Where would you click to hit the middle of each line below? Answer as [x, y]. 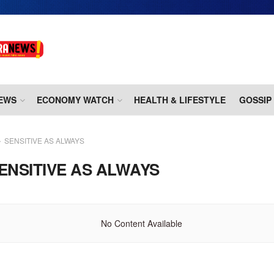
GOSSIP [255, 100]
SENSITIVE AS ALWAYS [44, 141]
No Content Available [142, 224]
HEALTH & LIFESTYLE [180, 100]
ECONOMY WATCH [75, 100]
